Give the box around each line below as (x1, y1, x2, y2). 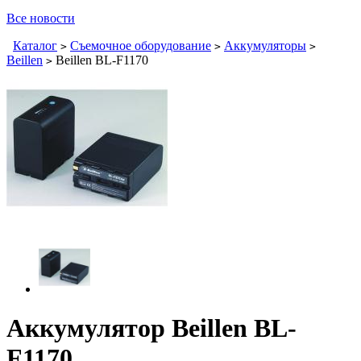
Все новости (6, 11, 75, 25)
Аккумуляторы (224, 39, 306, 52)
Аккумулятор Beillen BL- (6, 313, 297, 343)
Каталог (13, 39, 57, 52)
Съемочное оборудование (70, 39, 211, 52)
